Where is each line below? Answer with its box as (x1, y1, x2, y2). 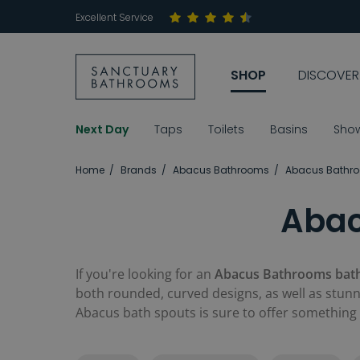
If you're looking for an (76, 265, 215, 284)
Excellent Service (76, 10, 153, 24)
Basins (270, 121, 308, 138)
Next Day (76, 121, 129, 138)
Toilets (208, 121, 244, 138)
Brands (121, 163, 157, 178)
